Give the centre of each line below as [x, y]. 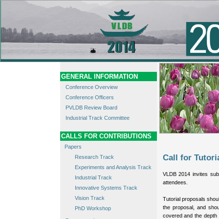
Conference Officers [89, 98]
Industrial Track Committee [97, 118]
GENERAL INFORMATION [99, 77]
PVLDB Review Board [91, 108]
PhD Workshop [93, 208]
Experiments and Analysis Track [113, 167]
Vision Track [89, 198]
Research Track [94, 157]
